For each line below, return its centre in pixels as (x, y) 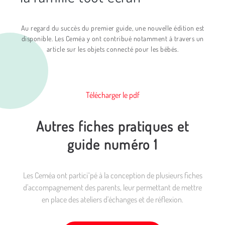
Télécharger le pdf (113, 95)
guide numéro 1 (113, 144)
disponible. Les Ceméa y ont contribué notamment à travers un (113, 38)
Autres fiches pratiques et (113, 126)
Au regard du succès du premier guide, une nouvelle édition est (113, 28)
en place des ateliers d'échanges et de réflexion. (113, 199)
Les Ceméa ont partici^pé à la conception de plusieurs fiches (113, 175)
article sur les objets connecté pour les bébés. (113, 49)
